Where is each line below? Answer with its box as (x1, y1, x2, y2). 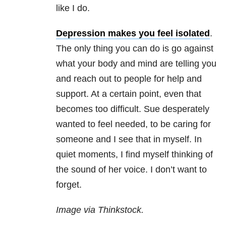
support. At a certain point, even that (56, 89, 201, 99)
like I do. (56, 3, 90, 14)
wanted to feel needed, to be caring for (56, 119, 211, 130)
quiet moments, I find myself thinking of (56, 149, 213, 160)
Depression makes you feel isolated (56, 28, 210, 39)
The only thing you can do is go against (56, 43, 213, 54)
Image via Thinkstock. (56, 205, 144, 215)
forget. (56, 180, 82, 190)
